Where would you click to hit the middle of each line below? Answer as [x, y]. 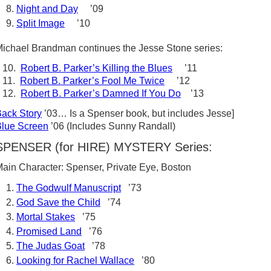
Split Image [41, 23]
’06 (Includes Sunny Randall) [112, 126]
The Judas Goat [51, 246]
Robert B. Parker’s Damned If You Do [101, 93]
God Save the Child [58, 202]
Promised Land [49, 231]
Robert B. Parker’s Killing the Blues [96, 68]
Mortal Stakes [46, 217]
